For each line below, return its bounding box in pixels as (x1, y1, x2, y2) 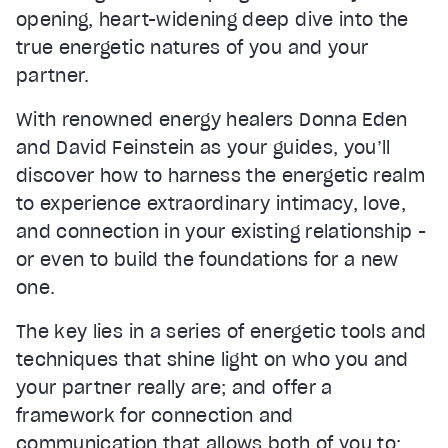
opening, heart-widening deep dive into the (16, 7, 409, 31)
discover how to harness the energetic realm (16, 163, 426, 187)
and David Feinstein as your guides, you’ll (16, 135, 391, 159)
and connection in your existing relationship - (16, 219, 427, 243)
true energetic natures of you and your (16, 35, 369, 59)
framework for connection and (16, 403, 294, 427)
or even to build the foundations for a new (16, 247, 399, 271)
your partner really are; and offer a (16, 375, 333, 399)
